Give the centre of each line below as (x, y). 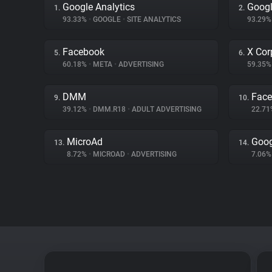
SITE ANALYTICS (153, 19)
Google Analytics (99, 7)
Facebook (83, 52)
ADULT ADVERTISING (166, 109)
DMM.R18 (109, 109)
